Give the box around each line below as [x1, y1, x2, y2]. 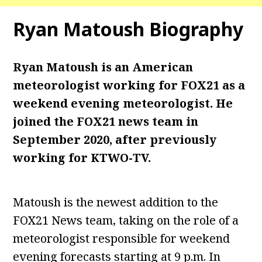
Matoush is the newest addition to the [13, 194, 219, 210]
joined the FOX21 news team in [13, 113, 199, 129]
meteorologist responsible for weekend [13, 230, 230, 246]
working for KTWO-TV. [13, 150, 151, 166]
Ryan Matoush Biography [13, 16, 244, 42]
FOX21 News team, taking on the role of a [13, 212, 239, 228]
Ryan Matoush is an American [13, 59, 194, 75]
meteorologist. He [123, 95, 233, 111]
